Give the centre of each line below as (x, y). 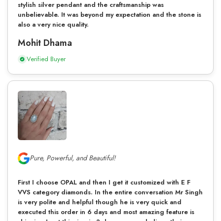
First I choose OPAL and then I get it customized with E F (104, 182)
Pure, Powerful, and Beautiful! (73, 158)
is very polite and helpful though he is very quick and (100, 202)
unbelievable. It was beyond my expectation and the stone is (110, 14)
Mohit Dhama (45, 43)
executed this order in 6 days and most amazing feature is (106, 212)
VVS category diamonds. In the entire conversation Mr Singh (110, 192)
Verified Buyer (46, 59)
